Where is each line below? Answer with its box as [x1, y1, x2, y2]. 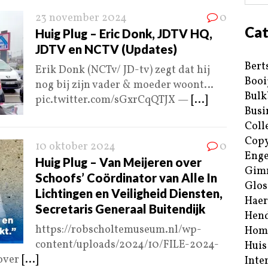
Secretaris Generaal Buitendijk [35, 202, 205, 217]
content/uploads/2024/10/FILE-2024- [35, 237, 219, 253]
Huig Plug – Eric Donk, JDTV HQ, [35, 26, 212, 41]
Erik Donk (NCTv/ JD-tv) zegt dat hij [35, 63, 210, 78]
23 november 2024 [35, 11, 127, 26]
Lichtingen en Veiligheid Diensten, [35, 186, 223, 201]
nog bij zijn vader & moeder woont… [35, 78, 214, 93]
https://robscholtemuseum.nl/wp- [35, 223, 202, 238]
